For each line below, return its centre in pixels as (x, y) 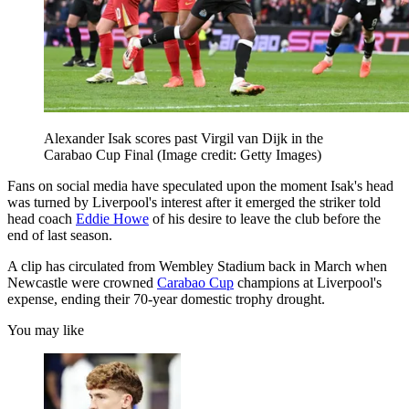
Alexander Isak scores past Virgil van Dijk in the (184, 138)
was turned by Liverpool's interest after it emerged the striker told (194, 202)
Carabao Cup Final (100, 154)
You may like (46, 330)
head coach (42, 218)
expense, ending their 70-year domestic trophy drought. (166, 299)
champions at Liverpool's (308, 282)
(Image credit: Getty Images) (239, 154)
